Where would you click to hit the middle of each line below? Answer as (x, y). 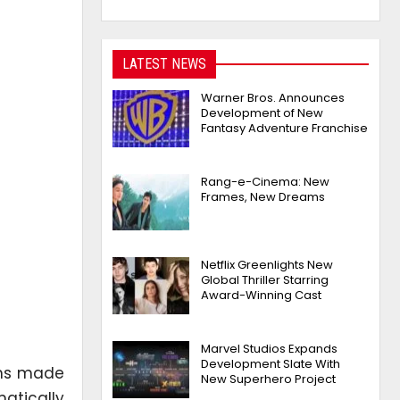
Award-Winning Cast (262, 296)
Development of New (262, 113)
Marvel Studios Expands (270, 349)
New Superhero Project (269, 379)
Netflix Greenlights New (267, 265)
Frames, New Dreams (263, 196)
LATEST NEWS (165, 64)
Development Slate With (271, 364)
